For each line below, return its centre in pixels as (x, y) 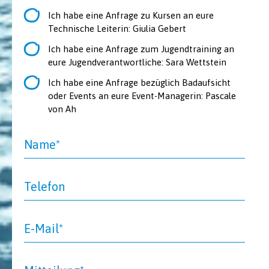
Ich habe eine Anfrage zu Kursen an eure (131, 16)
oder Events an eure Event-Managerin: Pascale (142, 96)
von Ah (62, 109)
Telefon (44, 187)
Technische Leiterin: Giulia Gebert (117, 29)
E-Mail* (44, 229)
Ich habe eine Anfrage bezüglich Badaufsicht (139, 83)
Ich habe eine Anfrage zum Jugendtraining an (141, 49)
